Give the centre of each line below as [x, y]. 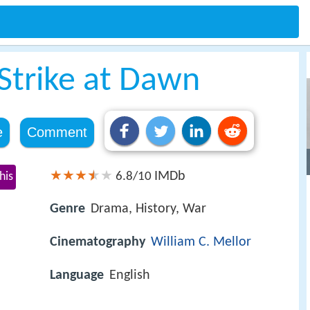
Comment [57, 132]
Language [77, 276]
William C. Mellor [201, 243]
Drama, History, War [148, 209]
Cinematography [98, 243]
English [130, 276]
